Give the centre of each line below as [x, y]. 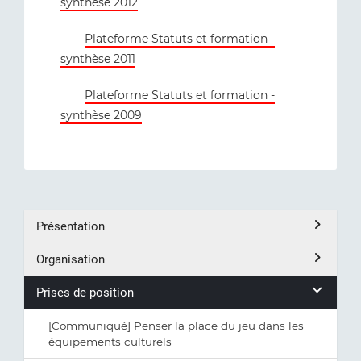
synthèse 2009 [101, 115]
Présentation [71, 226]
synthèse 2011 [98, 59]
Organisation [71, 259]
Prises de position [85, 293]
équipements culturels [110, 342]
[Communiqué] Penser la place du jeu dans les [176, 326]
